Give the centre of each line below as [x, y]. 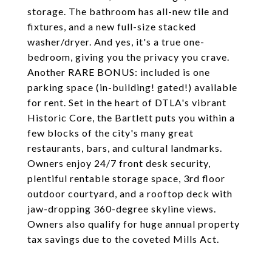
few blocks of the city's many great [110, 133]
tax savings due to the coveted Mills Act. [123, 239]
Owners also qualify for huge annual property [134, 224]
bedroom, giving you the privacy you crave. [128, 57]
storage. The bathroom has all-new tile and [128, 11]
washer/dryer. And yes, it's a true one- [116, 42]
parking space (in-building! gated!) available [132, 87]
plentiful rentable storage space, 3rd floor [126, 178]
